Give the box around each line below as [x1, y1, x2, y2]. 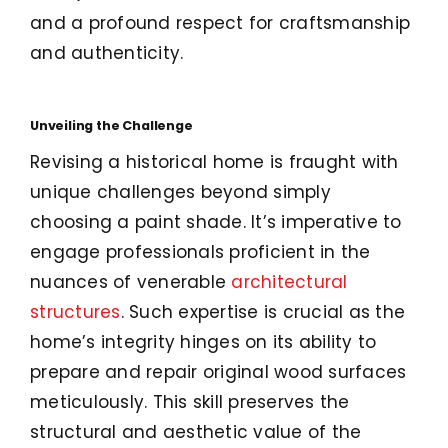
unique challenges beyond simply [30, 180, 331, 205]
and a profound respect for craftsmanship [30, 11, 411, 36]
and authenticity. [30, 41, 184, 66]
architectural [231, 270, 348, 295]
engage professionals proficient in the [30, 240, 371, 265]
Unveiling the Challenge [30, 117, 193, 135]
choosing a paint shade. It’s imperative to [30, 210, 402, 235]
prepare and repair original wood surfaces [30, 360, 407, 385]
